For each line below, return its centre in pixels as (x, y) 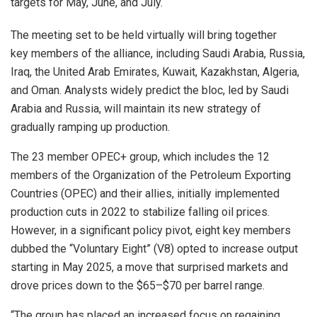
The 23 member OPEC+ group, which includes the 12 (140, 156)
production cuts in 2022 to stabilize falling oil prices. (140, 212)
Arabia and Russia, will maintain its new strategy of (136, 108)
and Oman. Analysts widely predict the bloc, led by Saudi (150, 90)
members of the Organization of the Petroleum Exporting (151, 175)
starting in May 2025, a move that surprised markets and (149, 267)
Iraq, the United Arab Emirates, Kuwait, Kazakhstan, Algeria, (155, 71)
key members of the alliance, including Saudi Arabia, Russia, (158, 53)
